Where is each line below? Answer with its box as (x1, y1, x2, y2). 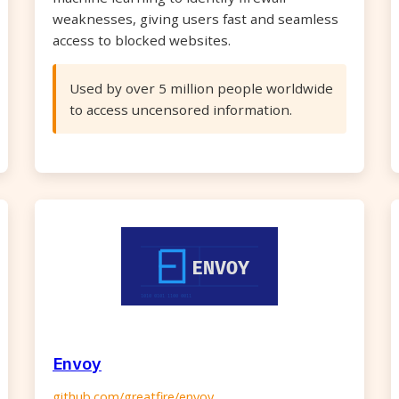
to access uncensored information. (69, 101, 292, 118)
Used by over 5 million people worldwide (69, 79, 333, 97)
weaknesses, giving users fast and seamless (53, 10, 338, 28)
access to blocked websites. (53, 31, 231, 49)
